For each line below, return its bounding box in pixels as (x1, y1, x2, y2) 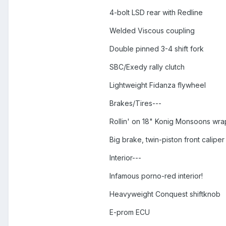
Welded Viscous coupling (109, 26, 195, 35)
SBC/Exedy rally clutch (109, 63, 185, 72)
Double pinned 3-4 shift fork (109, 44, 204, 53)
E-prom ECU (109, 208, 150, 217)
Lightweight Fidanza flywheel (109, 81, 206, 90)
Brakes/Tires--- (109, 99, 161, 108)
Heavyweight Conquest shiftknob (109, 190, 220, 199)
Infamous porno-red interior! (109, 172, 203, 181)
